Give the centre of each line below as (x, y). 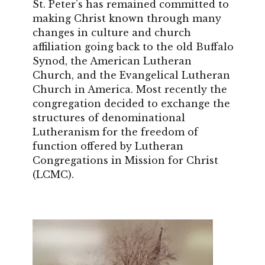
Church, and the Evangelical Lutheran (131, 75)
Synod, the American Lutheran (112, 61)
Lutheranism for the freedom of (115, 132)
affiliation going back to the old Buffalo (133, 46)
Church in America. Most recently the (130, 89)
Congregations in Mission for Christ (125, 160)
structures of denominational (109, 117)
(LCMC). (53, 174)
